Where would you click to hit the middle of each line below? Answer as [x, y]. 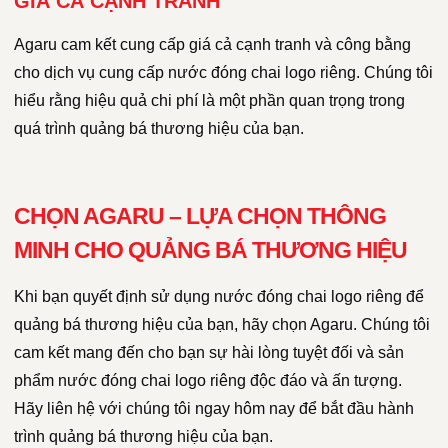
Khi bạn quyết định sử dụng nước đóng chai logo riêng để [219, 296]
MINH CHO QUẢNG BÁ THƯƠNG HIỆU [210, 249]
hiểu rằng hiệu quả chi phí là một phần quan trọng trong [209, 100]
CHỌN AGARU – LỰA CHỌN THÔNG [200, 215]
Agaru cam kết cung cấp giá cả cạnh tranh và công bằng [212, 44]
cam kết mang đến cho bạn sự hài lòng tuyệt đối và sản [209, 352]
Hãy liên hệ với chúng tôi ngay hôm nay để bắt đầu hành [214, 408]
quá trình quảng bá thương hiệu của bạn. [159, 128]
